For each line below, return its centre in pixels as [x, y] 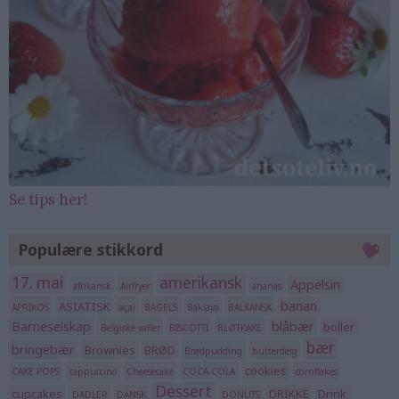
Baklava [203, 307]
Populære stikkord [91, 250]
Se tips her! [48, 199]
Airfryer [135, 286]
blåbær [293, 326]
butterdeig [274, 350]
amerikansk [201, 283]
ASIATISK [84, 306]
